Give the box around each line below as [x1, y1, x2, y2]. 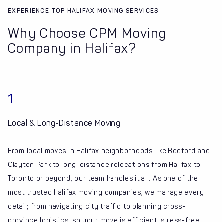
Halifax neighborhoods [76, 147, 153, 156]
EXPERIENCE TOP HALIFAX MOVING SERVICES [8, 7, 159, 15]
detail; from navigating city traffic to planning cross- [8, 202, 186, 211]
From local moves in [8, 147, 76, 156]
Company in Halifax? [8, 41, 137, 56]
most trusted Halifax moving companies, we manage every [8, 188, 204, 197]
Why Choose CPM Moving [8, 26, 166, 42]
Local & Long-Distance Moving [8, 118, 121, 128]
